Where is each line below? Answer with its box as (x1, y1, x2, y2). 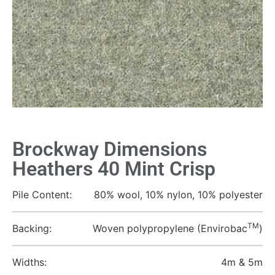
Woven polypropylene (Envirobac (93, 222, 247, 234)
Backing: (12, 222, 52, 234)
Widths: (12, 256, 47, 268)
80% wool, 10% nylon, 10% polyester (94, 188, 263, 201)
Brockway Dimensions (12, 137, 207, 161)
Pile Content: (12, 188, 72, 201)
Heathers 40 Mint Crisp (12, 157, 215, 180)
